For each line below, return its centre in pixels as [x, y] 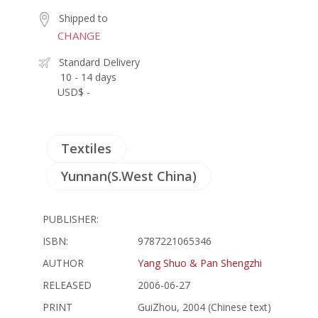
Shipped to [83, 18]
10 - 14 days [88, 77]
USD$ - [74, 92]
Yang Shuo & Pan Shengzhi [200, 263]
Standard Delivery [99, 62]
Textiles [86, 148]
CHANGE [79, 35]
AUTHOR [63, 263]
